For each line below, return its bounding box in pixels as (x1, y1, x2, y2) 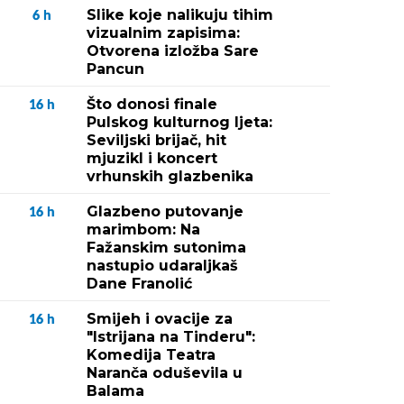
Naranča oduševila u (87, 364, 243, 381)
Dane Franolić (87, 275, 192, 292)
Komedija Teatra (87, 346, 216, 363)
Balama (87, 382, 144, 399)
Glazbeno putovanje (87, 203, 243, 220)
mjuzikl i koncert (87, 150, 217, 167)
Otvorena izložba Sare (87, 42, 259, 60)
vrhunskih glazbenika (87, 168, 253, 185)
